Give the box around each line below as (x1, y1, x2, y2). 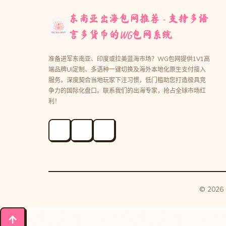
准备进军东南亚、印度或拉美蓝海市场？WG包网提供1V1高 (48, 55, 210, 64)
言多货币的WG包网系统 (69, 29, 172, 42)
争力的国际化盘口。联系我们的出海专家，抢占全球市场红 (48, 87, 206, 95)
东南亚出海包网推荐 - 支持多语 (69, 13, 208, 26)
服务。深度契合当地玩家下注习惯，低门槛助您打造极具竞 (48, 76, 206, 85)
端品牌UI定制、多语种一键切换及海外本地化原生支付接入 (48, 66, 206, 74)
